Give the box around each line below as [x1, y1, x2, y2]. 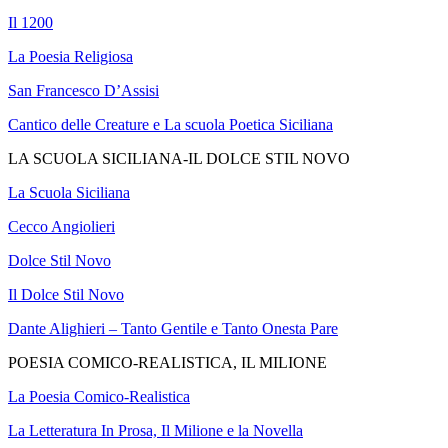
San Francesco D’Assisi [8, 82, 159, 100]
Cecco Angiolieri [8, 218, 115, 236]
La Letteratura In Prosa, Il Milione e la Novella [8, 422, 303, 440]
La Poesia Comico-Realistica [8, 388, 190, 406]
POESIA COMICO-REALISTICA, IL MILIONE [8, 354, 327, 372]
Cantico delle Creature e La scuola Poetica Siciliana [8, 116, 333, 134]
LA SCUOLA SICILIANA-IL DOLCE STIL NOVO [8, 150, 350, 168]
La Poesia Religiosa [8, 48, 133, 66]
